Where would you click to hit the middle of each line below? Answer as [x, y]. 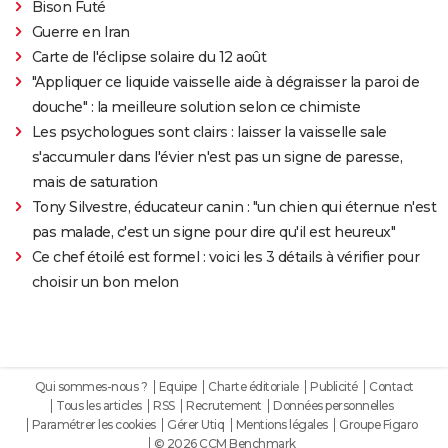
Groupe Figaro [378, 425]
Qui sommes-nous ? [90, 387]
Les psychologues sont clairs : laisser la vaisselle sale [209, 132]
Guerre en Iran [80, 32]
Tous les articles [99, 406]
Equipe [177, 387]
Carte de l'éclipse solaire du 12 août [149, 57]
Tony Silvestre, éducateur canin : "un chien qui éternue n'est [234, 207]
